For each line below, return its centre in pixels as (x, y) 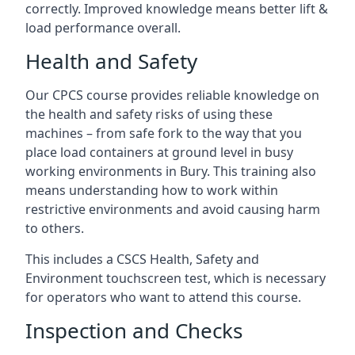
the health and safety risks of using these (149, 114)
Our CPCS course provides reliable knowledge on (172, 95)
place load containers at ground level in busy (159, 152)
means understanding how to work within (152, 190)
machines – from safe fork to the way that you (164, 133)
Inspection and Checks (134, 330)
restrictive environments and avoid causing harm (173, 209)
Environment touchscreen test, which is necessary (176, 278)
